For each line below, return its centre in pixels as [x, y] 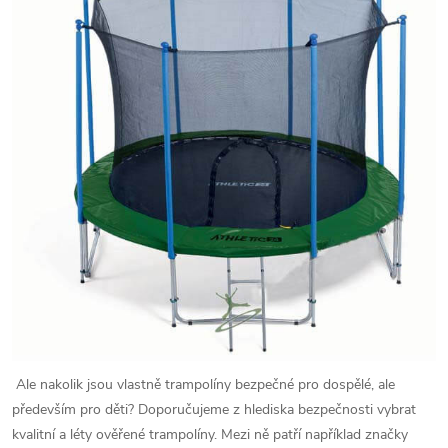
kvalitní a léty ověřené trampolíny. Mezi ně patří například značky [210, 434]
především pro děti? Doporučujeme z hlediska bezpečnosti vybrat [214, 409]
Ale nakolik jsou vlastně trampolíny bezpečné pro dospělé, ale [203, 384]
